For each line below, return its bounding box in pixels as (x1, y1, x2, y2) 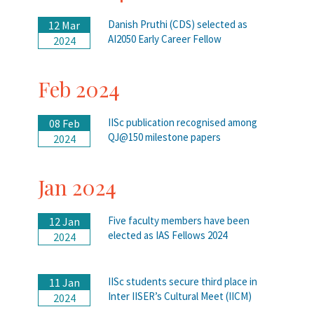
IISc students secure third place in (108, 274, 257, 288)
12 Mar (48, 18, 80, 32)
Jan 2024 (38, 172, 116, 201)
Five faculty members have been (108, 213, 250, 227)
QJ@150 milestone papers (108, 130, 221, 144)
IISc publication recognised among (108, 115, 257, 129)
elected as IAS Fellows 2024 (108, 228, 227, 242)
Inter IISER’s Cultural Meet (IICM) (108, 289, 252, 303)
